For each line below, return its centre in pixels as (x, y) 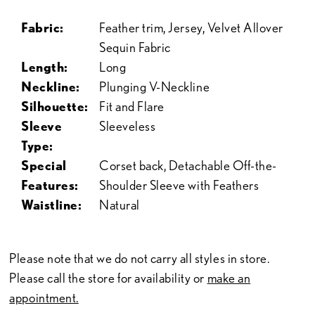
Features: (50, 186)
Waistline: (52, 205)
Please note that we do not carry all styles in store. (140, 258)
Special (44, 166)
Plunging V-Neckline (155, 87)
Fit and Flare (132, 107)
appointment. (44, 297)
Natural (120, 205)
